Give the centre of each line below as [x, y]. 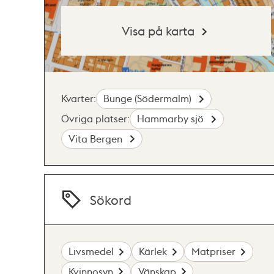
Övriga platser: [95, 119]
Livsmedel [91, 251]
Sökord [111, 199]
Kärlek [153, 251]
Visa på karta [158, 31]
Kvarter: [79, 98]
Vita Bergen [97, 138]
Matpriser [214, 251]
